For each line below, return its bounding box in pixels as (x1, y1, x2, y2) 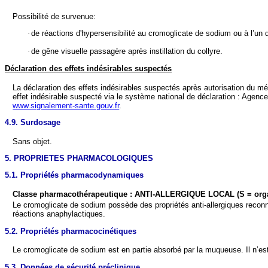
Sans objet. (13, 136, 53, 146)
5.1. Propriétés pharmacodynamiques (5, 170, 144, 180)
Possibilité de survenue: (13, 12, 96, 21)
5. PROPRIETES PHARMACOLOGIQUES (5, 153, 153, 163)
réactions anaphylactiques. (13, 209, 106, 219)
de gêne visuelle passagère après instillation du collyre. (31, 46, 223, 56)
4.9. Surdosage (5, 117, 60, 127)
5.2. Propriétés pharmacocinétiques (5, 226, 136, 236)
